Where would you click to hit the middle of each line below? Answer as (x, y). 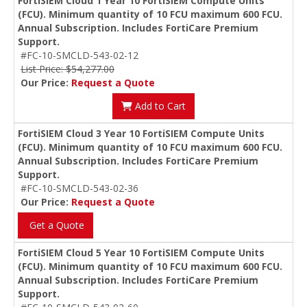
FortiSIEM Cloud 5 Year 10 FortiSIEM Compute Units (141, 253)
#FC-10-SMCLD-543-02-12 (79, 55)
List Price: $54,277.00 (67, 69)
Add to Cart (159, 106)
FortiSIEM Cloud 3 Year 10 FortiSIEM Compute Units (141, 133)
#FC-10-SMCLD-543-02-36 (79, 188)
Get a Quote (56, 225)
